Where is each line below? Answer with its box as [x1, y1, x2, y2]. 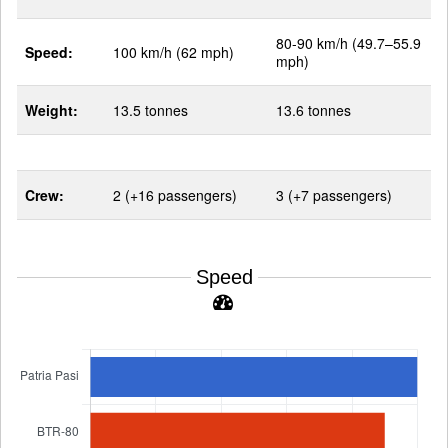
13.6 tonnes [276, 100, 351, 120]
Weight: [25, 100, 78, 120]
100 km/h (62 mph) [113, 42, 234, 62]
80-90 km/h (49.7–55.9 [276, 33, 421, 53]
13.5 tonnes [113, 100, 188, 120]
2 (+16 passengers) [113, 185, 237, 205]
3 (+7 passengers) [276, 185, 392, 205]
